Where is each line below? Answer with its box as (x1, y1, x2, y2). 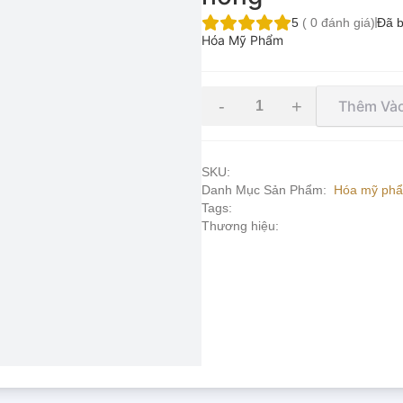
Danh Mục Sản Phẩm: (201, 183, 327, 198)
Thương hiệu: (201, 219, 279, 234)
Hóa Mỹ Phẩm (201, 32, 283, 49)
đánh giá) (318, 15, 375, 31)
